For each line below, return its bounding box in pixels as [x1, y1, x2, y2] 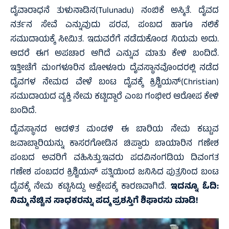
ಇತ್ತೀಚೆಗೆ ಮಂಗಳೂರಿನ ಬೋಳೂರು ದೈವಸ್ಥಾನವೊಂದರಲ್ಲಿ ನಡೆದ [10, 61, 219, 76]
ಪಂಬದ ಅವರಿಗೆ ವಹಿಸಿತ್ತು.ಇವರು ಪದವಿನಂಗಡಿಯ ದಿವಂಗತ [10, 151, 219, 166]
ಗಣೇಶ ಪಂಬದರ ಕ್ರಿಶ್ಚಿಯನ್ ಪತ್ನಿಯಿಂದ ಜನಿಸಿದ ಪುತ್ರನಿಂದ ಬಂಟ [10, 166, 219, 180]
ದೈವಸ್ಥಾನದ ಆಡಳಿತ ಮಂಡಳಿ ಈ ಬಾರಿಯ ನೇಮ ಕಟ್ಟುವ [10, 123, 219, 138]
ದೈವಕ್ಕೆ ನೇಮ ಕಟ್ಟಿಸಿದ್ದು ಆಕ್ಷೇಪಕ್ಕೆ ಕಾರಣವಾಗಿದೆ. [10, 180, 171, 195]
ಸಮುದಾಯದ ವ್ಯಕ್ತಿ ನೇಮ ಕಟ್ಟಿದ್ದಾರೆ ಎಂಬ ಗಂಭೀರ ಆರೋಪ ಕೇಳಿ [10, 90, 219, 105]
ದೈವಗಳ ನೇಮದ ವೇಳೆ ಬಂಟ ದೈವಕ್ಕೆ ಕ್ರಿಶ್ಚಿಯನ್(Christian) [10, 76, 219, 90]
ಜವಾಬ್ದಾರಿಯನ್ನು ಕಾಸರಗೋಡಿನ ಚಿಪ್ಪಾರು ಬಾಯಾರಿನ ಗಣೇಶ [10, 137, 219, 152]
